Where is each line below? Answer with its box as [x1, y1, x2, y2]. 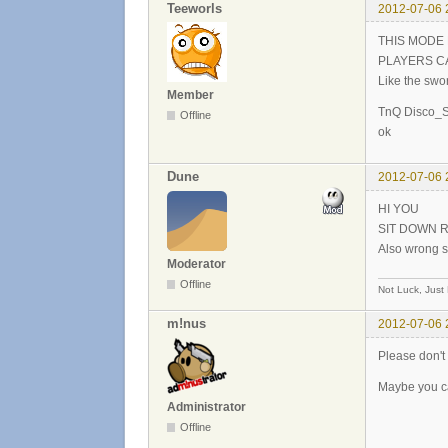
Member [167, 88, 214, 103]
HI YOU [378, 202, 419, 217]
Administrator [167, 399, 246, 414]
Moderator [167, 256, 226, 271]
